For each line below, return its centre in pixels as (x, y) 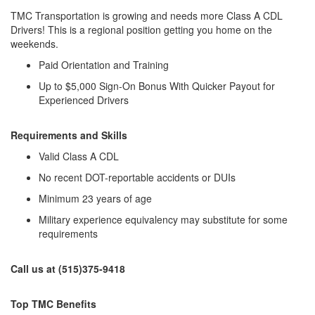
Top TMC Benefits (53, 303)
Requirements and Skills (69, 135)
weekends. (34, 43)
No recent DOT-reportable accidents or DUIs (137, 177)
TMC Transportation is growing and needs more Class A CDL (147, 15)
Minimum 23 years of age (95, 198)
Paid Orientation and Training (105, 64)
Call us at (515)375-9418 (68, 268)
